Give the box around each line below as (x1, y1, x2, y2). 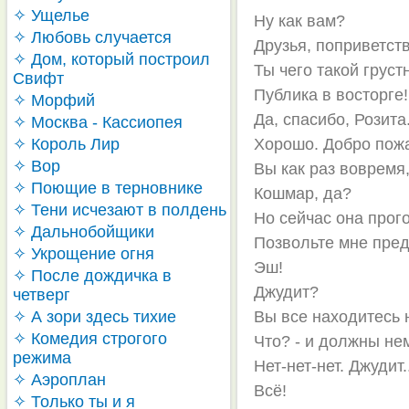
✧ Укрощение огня (13, 245, 154, 263)
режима (13, 349, 71, 367)
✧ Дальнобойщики (13, 223, 154, 241)
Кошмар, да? (254, 184, 352, 203)
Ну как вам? (254, 12, 346, 30)
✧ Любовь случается (13, 28, 172, 47)
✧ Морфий (13, 91, 95, 110)
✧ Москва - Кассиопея (13, 113, 183, 131)
